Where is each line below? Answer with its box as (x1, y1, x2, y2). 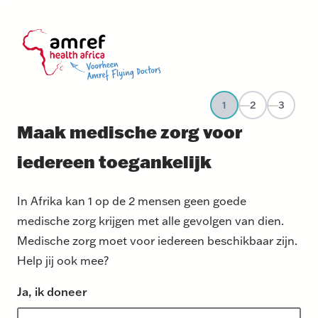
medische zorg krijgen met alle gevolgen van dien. (17, 212, 284, 228)
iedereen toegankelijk (17, 150, 212, 172)
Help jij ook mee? (17, 252, 109, 268)
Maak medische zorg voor (17, 120, 242, 143)
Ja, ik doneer (17, 283, 87, 299)
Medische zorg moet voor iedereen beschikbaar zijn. (17, 232, 297, 248)
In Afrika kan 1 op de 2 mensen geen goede (17, 192, 246, 208)
